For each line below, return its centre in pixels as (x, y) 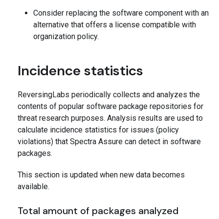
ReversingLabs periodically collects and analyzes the (109, 95)
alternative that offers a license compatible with (115, 25)
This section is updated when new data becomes (101, 175)
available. (33, 187)
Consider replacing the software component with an (121, 13)
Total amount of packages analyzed (98, 211)
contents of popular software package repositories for (110, 107)
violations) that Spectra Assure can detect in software (109, 142)
